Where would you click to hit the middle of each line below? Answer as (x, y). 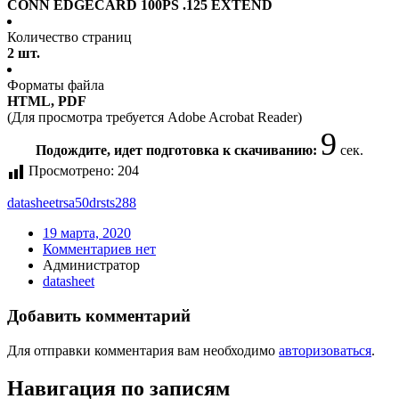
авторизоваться (325, 350)
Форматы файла (56, 85)
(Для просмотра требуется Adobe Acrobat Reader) (155, 118)
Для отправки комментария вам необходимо (143, 350)
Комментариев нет (99, 249)
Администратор (91, 265)
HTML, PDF (47, 102)
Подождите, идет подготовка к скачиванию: (178, 151)
